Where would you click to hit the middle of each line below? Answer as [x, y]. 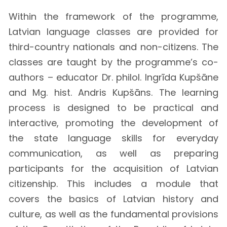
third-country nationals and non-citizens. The [113, 47]
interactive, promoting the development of [113, 123]
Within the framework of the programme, [113, 16]
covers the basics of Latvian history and [113, 199]
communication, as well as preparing [113, 153]
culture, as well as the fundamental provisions [113, 214]
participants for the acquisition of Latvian [113, 168]
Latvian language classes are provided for [113, 31]
